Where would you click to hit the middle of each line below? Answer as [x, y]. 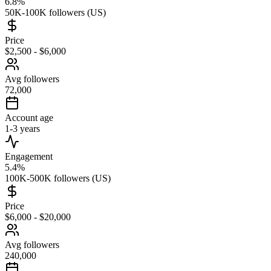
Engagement [29, 156]
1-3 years [22, 128]
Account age [29, 117]
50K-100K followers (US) [55, 12]
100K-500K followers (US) [58, 178]
